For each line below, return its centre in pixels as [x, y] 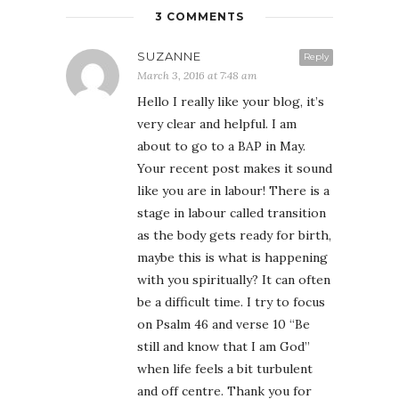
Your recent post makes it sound [235, 168]
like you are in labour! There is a [233, 190]
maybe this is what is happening [232, 257]
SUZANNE [169, 56]
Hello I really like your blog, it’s [231, 101]
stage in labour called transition [232, 212]
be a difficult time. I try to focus [231, 301]
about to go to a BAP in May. [221, 146]
